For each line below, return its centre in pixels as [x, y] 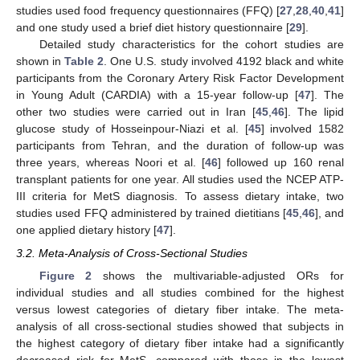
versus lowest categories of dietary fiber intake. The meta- [180, 309]
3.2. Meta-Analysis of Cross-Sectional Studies [132, 253]
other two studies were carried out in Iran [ [136, 112]
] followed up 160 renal [281, 163]
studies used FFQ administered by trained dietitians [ [151, 213]
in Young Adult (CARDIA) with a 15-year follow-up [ [157, 95]
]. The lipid [315, 112]
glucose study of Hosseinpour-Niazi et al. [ [132, 129]
